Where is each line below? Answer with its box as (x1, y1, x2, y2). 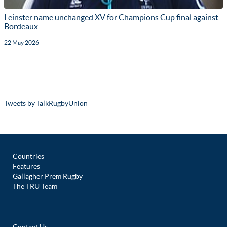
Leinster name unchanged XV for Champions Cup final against (4, 13, 218, 22)
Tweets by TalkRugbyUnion (4, 99, 88, 108)
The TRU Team (13, 182, 57, 191)
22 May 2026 (4, 39, 39, 46)
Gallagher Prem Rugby (13, 172, 83, 181)
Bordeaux (4, 22, 38, 31)
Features (13, 162, 40, 171)
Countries (13, 152, 44, 161)
